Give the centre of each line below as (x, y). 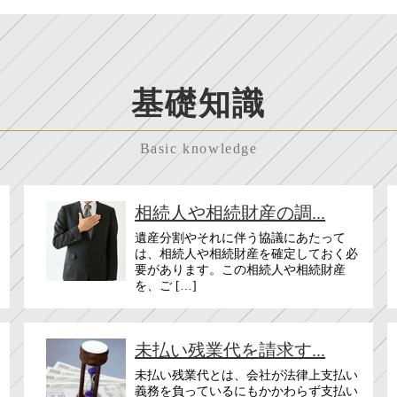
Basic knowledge (198, 149)
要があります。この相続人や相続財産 (241, 270)
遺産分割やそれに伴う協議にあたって (241, 238)
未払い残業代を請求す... (230, 350)
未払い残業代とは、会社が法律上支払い (247, 376)
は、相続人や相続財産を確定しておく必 (247, 254)
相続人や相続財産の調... (230, 213)
